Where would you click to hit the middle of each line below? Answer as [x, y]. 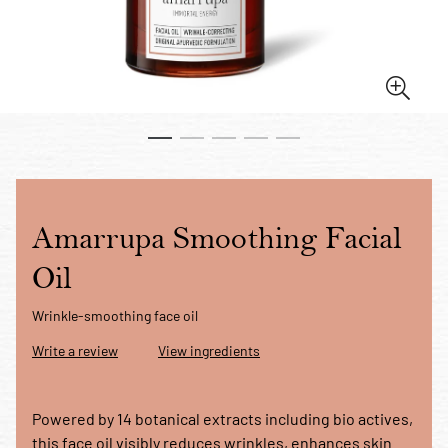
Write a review [75, 350]
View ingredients [209, 350]
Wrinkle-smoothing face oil [115, 315]
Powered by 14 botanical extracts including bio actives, [222, 418]
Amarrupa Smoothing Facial [217, 238]
